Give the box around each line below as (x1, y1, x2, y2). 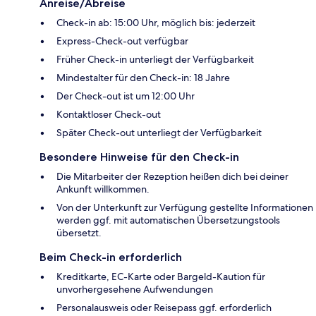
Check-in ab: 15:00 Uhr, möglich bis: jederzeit (56, 16, 255, 29)
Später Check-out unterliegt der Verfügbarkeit (56, 126, 262, 139)
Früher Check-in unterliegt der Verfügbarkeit (56, 52, 254, 66)
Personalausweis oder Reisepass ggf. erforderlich (56, 300, 272, 314)
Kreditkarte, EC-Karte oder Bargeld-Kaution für (56, 269, 265, 283)
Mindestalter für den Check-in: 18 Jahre (56, 71, 230, 84)
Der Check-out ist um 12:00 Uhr (56, 89, 195, 102)
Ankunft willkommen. (56, 182, 150, 195)
